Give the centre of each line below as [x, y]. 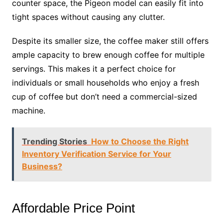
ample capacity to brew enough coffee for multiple [108, 55]
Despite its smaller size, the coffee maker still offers [110, 41]
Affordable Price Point [73, 208]
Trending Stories [54, 142]
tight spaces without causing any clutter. [88, 17]
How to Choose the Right [140, 142]
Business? [42, 167]
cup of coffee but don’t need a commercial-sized [104, 97]
